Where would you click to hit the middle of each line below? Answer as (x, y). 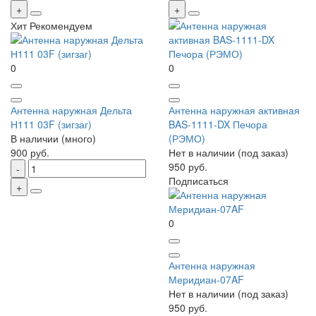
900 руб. (30, 153)
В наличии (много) (53, 139)
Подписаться (199, 181)
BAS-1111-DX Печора (218, 124)
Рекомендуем (61, 26)
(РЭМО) (187, 139)
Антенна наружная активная (234, 110)
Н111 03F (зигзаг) (51, 124)
